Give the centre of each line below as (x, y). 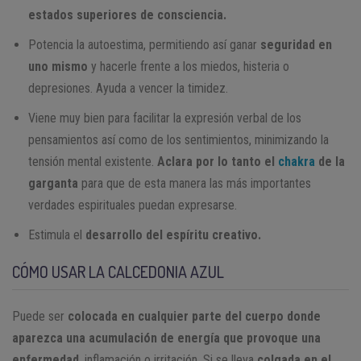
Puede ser (40, 317)
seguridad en (296, 45)
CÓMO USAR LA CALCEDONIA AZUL (118, 272)
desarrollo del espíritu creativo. (173, 235)
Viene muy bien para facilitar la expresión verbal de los (165, 118)
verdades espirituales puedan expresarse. (133, 205)
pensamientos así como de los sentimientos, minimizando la (178, 140)
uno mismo (58, 67)
